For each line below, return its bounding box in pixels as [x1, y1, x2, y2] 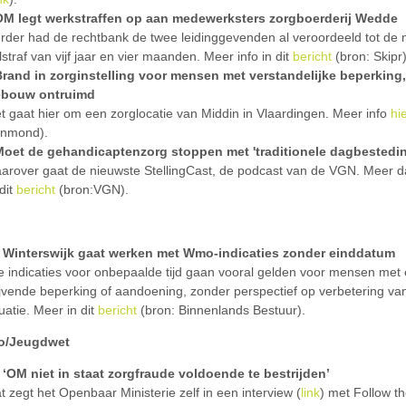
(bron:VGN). [55, 182, 129, 197]
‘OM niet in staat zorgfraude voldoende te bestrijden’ [3, 366, 330, 381]
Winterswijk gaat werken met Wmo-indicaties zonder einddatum [3, 246, 395, 260]
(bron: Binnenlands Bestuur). [137, 303, 305, 317]
